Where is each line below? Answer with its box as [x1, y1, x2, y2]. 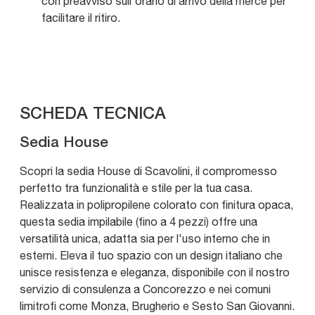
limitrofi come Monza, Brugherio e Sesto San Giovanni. [20, 300, 295, 313]
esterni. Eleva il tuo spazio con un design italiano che [20, 249, 283, 262]
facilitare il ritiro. [41, 11, 120, 25]
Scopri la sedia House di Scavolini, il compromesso [20, 165, 277, 178]
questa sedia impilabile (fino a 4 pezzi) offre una [20, 215, 257, 229]
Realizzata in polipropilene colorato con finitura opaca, [20, 198, 293, 212]
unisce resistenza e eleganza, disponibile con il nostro [20, 266, 290, 279]
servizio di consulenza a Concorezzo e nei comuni [20, 283, 271, 296]
